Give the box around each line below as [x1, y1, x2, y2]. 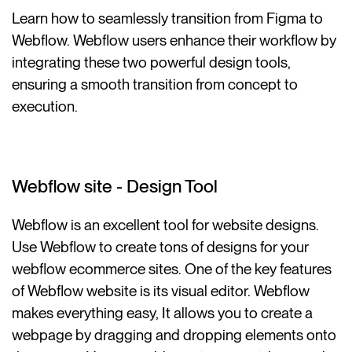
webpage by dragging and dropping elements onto [12, 326, 337, 345]
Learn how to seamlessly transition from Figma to [12, 9, 324, 28]
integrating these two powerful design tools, [12, 53, 291, 72]
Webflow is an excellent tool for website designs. [12, 216, 320, 235]
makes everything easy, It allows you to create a [12, 304, 313, 323]
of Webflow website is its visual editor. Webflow [12, 282, 310, 301]
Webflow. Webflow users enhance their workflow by [12, 31, 337, 50]
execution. [12, 97, 79, 116]
